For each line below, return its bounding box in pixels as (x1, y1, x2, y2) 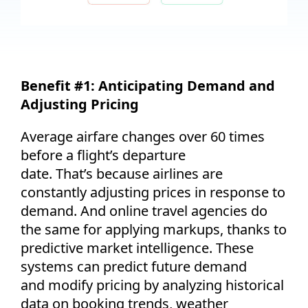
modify (48, 275, 93, 294)
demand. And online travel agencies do (21, 201, 267, 220)
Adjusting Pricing (21, 94, 139, 113)
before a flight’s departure (21, 145, 186, 164)
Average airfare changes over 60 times (21, 126, 265, 146)
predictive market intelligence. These (21, 238, 254, 257)
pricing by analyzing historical (93, 275, 284, 294)
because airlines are (93, 164, 223, 183)
